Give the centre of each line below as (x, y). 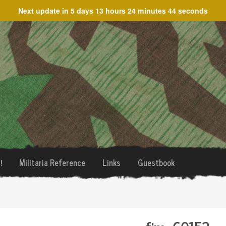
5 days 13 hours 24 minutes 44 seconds (139, 11)
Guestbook (156, 162)
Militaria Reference (52, 162)
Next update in (44, 11)
